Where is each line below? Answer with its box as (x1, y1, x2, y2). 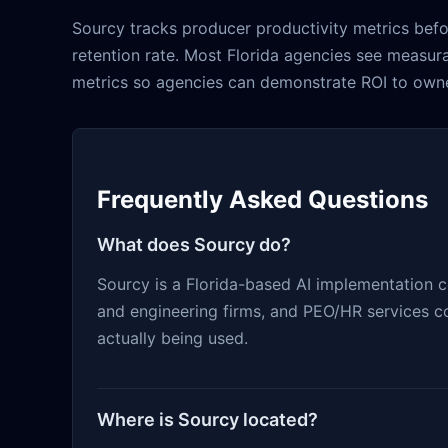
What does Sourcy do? (97, 234, 291, 256)
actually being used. (97, 328, 248, 349)
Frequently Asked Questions (97, 185, 428, 215)
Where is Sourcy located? (97, 409, 318, 431)
